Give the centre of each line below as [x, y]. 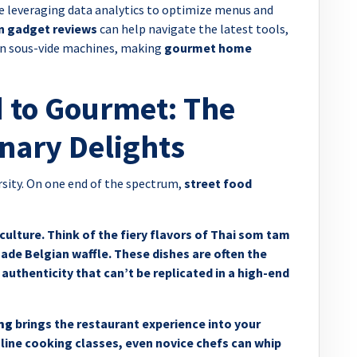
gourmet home [208, 47]
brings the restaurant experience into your [137, 323]
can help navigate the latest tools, [193, 28]
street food [218, 183]
